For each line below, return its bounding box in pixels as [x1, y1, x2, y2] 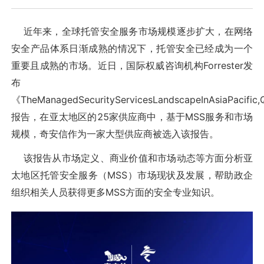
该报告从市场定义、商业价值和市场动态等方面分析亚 [11, 152, 253, 164]
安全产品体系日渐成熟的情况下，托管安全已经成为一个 [11, 42, 253, 54]
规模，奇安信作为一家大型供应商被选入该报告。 [11, 127, 219, 140]
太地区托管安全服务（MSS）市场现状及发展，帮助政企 [11, 169, 253, 181]
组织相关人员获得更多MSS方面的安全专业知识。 [11, 186, 220, 199]
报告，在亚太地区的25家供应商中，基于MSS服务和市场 [11, 110, 253, 123]
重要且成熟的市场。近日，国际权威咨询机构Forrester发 [11, 59, 253, 71]
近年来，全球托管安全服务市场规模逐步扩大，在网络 [11, 25, 253, 37]
